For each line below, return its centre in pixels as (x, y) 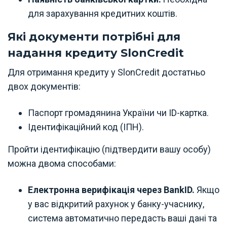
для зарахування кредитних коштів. (103, 13)
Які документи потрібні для (94, 37)
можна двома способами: (62, 163)
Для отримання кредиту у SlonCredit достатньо (106, 72)
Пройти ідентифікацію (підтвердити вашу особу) (109, 149)
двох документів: (44, 86)
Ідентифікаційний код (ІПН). (86, 127)
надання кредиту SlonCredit (96, 53)
